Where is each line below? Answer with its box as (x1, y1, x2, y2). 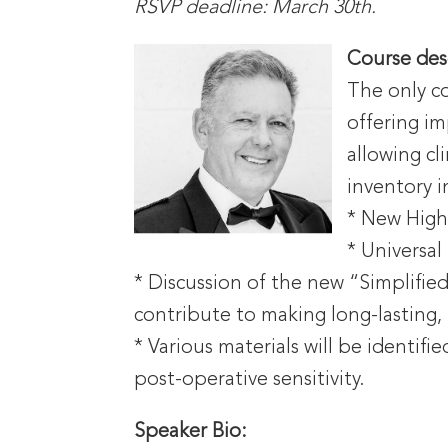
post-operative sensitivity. (134, 369, 366, 390)
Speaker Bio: (134, 421, 248, 442)
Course (347, 49, 417, 70)
